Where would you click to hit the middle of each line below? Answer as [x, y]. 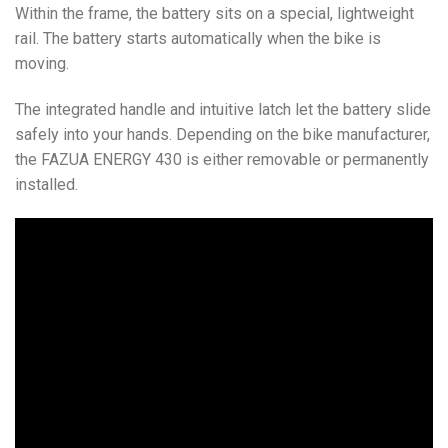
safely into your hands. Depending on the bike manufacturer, [222, 134]
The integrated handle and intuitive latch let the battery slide [223, 109]
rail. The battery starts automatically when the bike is [198, 39]
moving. [42, 64]
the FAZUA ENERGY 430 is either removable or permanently [222, 159]
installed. [46, 184]
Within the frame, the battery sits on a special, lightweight [214, 14]
